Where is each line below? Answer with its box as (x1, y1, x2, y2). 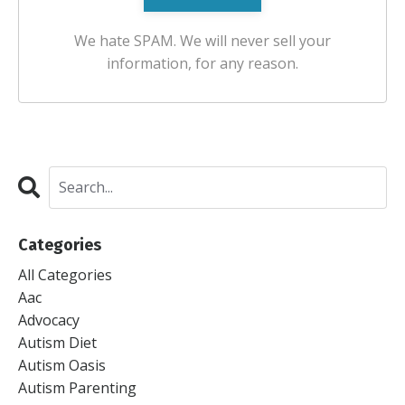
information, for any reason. (107, 52, 298, 73)
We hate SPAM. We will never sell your (74, 30, 331, 51)
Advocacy (18, 309, 80, 330)
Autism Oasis (18, 354, 106, 375)
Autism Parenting (18, 377, 137, 398)
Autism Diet (18, 332, 97, 353)
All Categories (18, 264, 112, 285)
